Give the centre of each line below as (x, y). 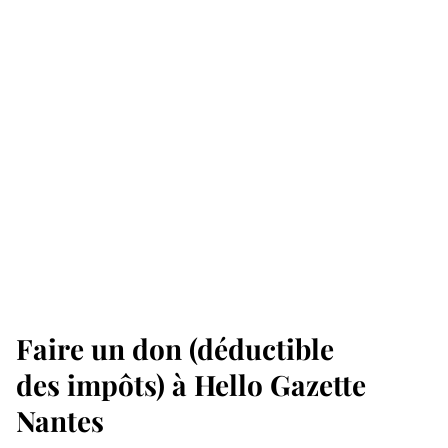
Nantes (60, 420)
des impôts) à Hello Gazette (191, 384)
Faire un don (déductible (175, 348)
